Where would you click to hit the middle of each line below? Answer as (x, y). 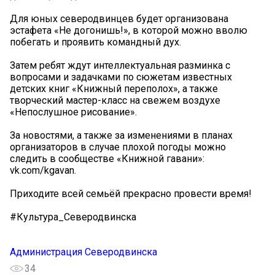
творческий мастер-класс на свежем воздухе (115, 100)
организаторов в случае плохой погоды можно (118, 147)
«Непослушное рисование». (73, 112)
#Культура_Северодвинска (73, 217)
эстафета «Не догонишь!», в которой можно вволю (129, 30)
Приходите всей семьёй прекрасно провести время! (131, 193)
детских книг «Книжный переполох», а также (114, 88)
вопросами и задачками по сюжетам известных (121, 77)
